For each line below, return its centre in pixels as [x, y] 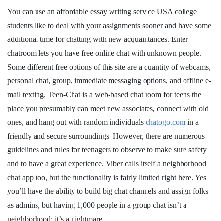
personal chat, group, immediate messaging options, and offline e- [109, 81]
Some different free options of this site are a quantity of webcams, [109, 67]
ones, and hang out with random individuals [76, 122]
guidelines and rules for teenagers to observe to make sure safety [107, 150]
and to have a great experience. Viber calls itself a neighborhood [107, 164]
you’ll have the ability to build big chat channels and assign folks [108, 191]
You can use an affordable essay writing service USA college [102, 12]
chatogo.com [166, 122]
